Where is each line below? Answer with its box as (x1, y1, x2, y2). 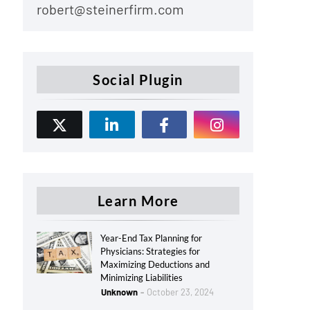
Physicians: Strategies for (100, 246, 200, 257)
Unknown (101, 286, 138, 298)
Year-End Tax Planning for (100, 232, 202, 244)
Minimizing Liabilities (100, 272, 183, 283)
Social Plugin (93, 71, 183, 88)
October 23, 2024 (147, 286, 214, 298)
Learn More (97, 192, 179, 209)
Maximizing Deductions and (100, 259, 210, 270)
